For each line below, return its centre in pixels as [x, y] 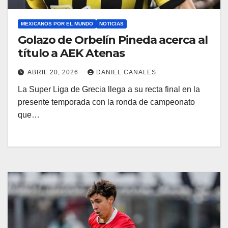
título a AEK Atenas [72, 53]
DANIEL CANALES [126, 73]
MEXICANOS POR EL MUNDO [57, 24]
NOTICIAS [111, 24]
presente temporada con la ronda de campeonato [106, 102]
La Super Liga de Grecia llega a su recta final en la [109, 90]
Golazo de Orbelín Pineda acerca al [113, 40]
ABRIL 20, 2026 [54, 73]
